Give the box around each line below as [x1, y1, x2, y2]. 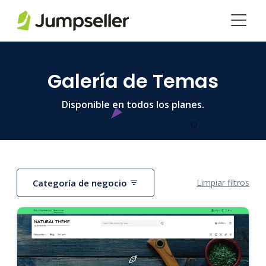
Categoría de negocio [33, 176, 130, 189]
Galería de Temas [47, 68, 218, 94]
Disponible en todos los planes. [62, 98, 204, 111]
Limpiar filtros [197, 177, 249, 189]
